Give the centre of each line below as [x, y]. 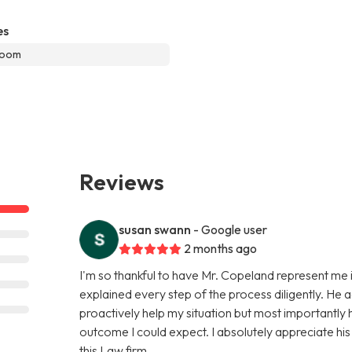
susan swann [155, 229]
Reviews [122, 181]
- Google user [231, 229]
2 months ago [221, 248]
